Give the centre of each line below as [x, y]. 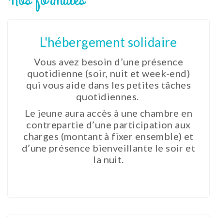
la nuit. [108, 160]
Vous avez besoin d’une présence [108, 62]
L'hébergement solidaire [108, 42]
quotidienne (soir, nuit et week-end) [108, 73]
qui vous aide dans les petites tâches [108, 85]
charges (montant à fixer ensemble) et [108, 136]
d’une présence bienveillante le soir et [108, 148]
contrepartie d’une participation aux [108, 125]
